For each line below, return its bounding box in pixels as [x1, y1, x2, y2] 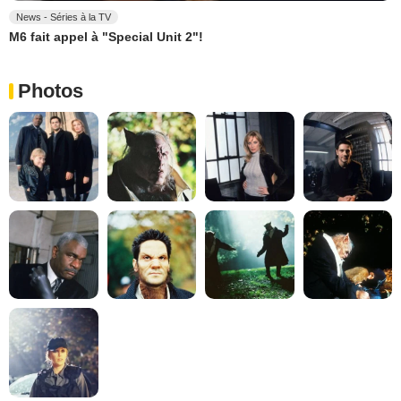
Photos [18, 80, 83, 103]
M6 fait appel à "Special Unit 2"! [9, 30, 203, 45]
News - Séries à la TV [16, 11, 111, 22]
